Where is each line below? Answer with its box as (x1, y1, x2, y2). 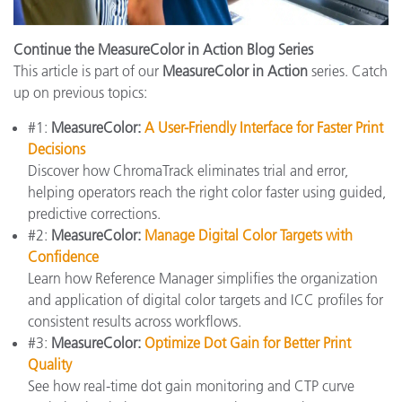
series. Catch (308, 62, 388, 80)
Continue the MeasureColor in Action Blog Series (13, 40, 313, 58)
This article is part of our (13, 62, 162, 80)
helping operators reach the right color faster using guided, (28, 183, 386, 201)
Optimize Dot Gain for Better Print (144, 334, 351, 352)
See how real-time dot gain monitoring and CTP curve (28, 377, 354, 395)
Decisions (28, 140, 85, 158)
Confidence (28, 248, 99, 266)
